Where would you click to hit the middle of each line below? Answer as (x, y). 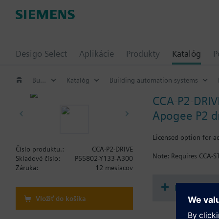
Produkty (143, 54)
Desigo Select (41, 54)
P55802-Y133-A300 (104, 158)
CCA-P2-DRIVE (112, 149)
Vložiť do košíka (61, 198)
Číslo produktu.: (40, 149)
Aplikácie (97, 54)
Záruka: (27, 168)
